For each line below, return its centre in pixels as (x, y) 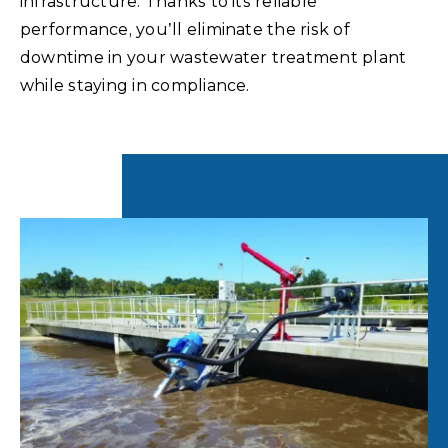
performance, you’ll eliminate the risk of (185, 29)
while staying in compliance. (135, 85)
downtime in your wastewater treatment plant (213, 57)
